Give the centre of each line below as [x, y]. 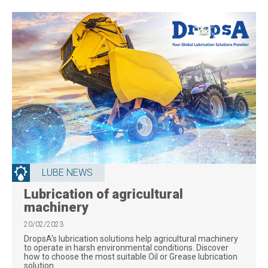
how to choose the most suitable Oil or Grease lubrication [131, 256]
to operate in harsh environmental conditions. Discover [126, 247]
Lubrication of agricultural [103, 194]
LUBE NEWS [67, 172]
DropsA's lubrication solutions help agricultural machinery [131, 238]
